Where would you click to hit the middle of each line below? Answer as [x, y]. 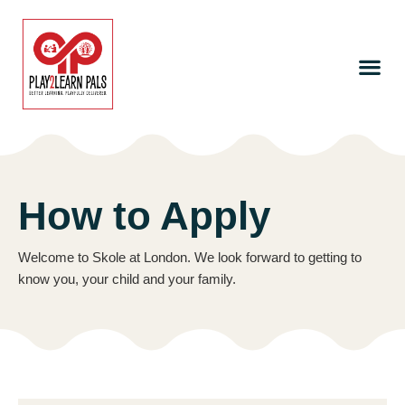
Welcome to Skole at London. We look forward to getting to [190, 258]
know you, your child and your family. [129, 279]
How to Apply [144, 216]
